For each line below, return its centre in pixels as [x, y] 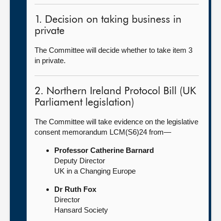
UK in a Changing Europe [95, 171]
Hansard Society [81, 210]
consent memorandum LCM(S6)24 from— [103, 132]
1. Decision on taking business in [108, 20]
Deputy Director [80, 161]
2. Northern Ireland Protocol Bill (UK [115, 92]
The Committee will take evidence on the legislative [116, 122]
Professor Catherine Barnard [104, 150]
